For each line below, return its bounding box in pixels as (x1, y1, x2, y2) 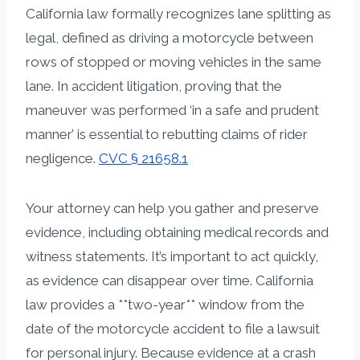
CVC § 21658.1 (99, 149, 188, 166)
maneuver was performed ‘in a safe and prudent (26, 101, 319, 118)
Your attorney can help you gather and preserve (26, 199, 319, 216)
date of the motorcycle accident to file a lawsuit (26, 320, 320, 337)
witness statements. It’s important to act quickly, (26, 247, 318, 264)
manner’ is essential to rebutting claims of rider (26, 125, 308, 142)
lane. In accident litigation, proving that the (26, 77, 282, 94)
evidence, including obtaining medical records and (26, 223, 329, 240)
